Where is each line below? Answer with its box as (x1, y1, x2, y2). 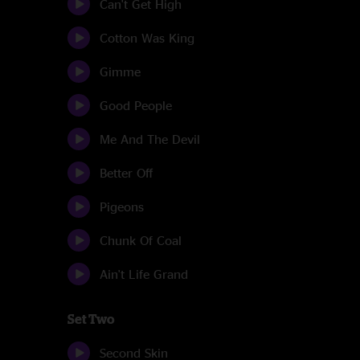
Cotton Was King (100, 31, 194, 45)
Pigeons (100, 199, 144, 214)
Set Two (67, 312, 114, 326)
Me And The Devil (100, 132, 200, 146)
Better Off (100, 166, 153, 180)
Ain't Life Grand (100, 267, 188, 281)
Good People (100, 98, 172, 112)
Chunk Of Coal (100, 233, 182, 247)
